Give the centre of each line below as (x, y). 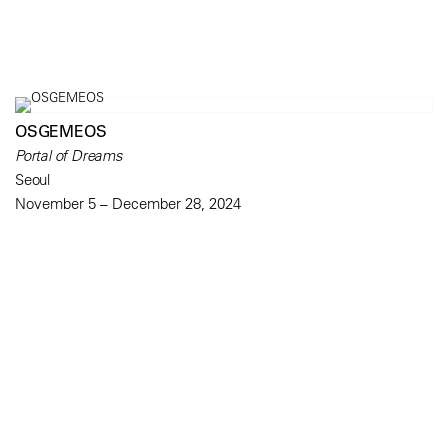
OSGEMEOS (61, 131)
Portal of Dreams (69, 156)
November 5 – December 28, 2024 (128, 204)
